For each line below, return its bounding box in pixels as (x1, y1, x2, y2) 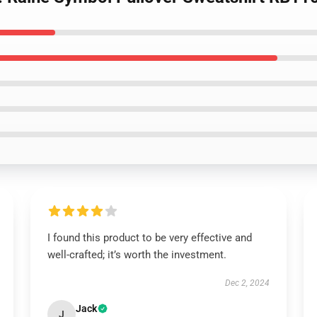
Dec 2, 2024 (225, 278, 270, 288)
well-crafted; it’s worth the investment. (47, 248, 226, 261)
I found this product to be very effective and (47, 231, 252, 244)
